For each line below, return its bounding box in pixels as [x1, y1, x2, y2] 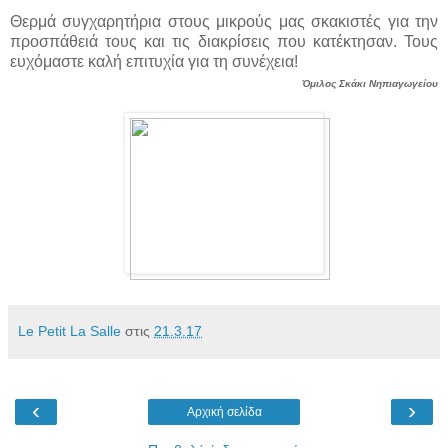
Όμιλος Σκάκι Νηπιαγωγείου [302, 77, 438, 89]
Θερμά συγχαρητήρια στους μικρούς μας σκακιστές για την [10, 12, 438, 30]
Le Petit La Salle [18, 322, 121, 339]
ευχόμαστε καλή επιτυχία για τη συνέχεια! [10, 52, 298, 70]
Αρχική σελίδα [186, 404, 262, 419]
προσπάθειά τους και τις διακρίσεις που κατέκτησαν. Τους [10, 32, 438, 50]
